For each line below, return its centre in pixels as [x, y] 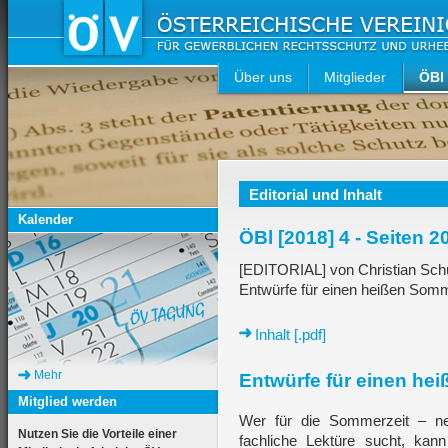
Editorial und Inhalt [315, 194]
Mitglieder [355, 77]
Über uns [263, 77]
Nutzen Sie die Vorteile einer [97, 434]
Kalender [45, 219]
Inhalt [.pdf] [290, 334]
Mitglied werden [67, 401]
